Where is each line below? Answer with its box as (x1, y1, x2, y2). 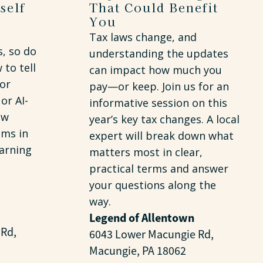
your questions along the (89, 178, 216, 192)
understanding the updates (89, 46, 228, 60)
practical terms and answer (89, 161, 228, 176)
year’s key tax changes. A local (89, 112, 240, 126)
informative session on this (89, 96, 227, 110)
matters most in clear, (89, 145, 203, 159)
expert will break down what (89, 129, 234, 143)
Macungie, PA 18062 (89, 244, 186, 258)
